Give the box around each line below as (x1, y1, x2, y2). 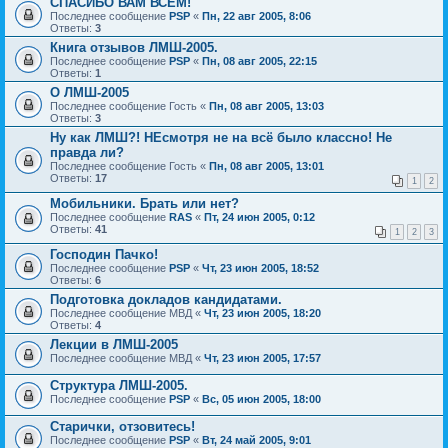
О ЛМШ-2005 (50, 84, 129, 100)
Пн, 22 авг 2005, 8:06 (202, 9, 311, 22)
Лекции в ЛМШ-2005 (50, 336, 178, 352)
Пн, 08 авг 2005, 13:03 (209, 99, 324, 112)
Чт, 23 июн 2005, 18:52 (202, 261, 319, 274)
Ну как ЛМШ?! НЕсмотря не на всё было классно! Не (50, 129, 392, 145)
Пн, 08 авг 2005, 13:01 (209, 159, 324, 172)
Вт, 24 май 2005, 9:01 (202, 433, 311, 446)
